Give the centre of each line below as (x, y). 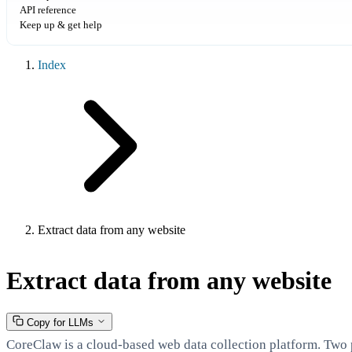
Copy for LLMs (60, 322)
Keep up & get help (61, 25)
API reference (48, 10)
